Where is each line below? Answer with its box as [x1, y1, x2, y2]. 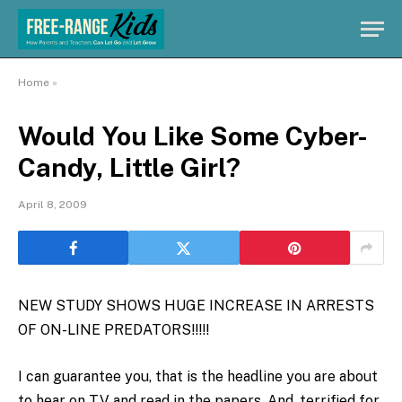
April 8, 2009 [18, 198, 87, 211]
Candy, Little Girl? [18, 152, 241, 183]
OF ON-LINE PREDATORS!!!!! [18, 321, 209, 338]
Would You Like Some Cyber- [18, 120, 369, 152]
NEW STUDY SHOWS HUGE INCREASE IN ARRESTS [18, 297, 374, 314]
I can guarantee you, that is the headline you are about [18, 367, 378, 385]
